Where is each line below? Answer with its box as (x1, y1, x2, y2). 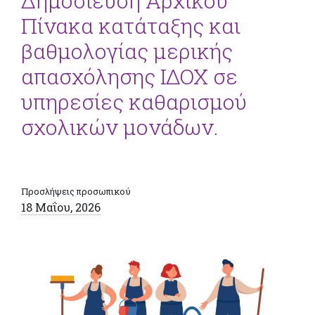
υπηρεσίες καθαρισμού (21, 87, 247, 115)
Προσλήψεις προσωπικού (21, 185, 131, 197)
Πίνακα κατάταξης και (21, 11, 240, 39)
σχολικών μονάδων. (21, 112, 218, 141)
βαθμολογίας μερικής (21, 37, 233, 65)
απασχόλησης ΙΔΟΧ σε (21, 62, 238, 90)
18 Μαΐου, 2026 (21, 199, 101, 214)
